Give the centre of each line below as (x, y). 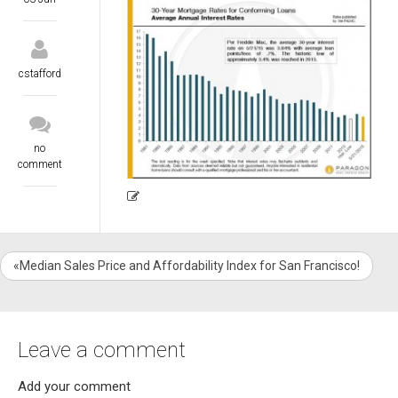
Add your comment (74, 387)
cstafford (40, 74)
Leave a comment (102, 350)
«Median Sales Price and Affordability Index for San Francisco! (187, 266)
